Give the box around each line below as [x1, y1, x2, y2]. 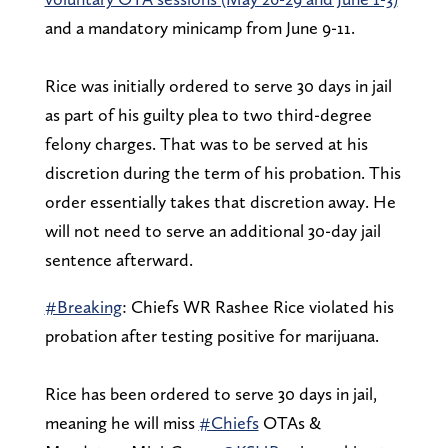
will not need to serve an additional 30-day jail [44, 219, 381, 241]
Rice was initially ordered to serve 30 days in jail [44, 74, 392, 96]
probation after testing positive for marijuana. [44, 324, 379, 346]
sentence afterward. [44, 248, 193, 270]
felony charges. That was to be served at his [44, 132, 368, 154]
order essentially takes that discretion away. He [44, 190, 396, 212]
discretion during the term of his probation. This [44, 161, 401, 183]
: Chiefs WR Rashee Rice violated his [121, 295, 394, 317]
